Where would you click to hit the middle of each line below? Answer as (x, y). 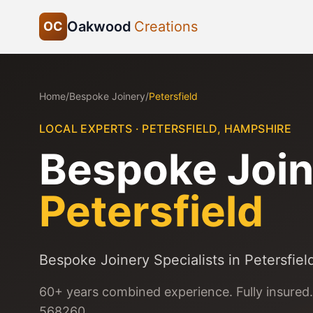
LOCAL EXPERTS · (91, 129)
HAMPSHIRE (258, 129)
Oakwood (99, 27)
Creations (166, 27)
